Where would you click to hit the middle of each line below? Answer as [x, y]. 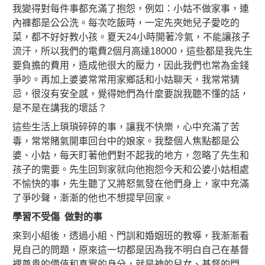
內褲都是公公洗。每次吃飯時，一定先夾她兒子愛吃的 [126, 22]
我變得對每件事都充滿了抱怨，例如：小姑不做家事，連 [131, 8]
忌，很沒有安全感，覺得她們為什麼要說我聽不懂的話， [131, 93]
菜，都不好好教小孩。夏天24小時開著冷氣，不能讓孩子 [131, 37]
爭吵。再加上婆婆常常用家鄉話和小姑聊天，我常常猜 [126, 79]
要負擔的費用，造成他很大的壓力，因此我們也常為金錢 [131, 65]
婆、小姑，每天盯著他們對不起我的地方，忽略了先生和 [131, 155]
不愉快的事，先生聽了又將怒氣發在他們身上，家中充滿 [131, 183]
